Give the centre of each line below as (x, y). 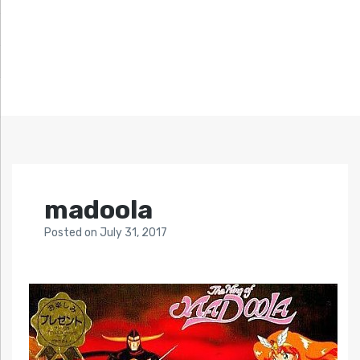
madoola (98, 210)
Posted (64, 233)
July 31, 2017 (133, 233)
